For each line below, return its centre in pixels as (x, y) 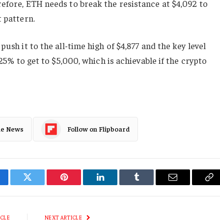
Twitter (40, 184)
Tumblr (149, 184)
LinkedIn (116, 184)
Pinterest (79, 184)
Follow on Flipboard (98, 129)
